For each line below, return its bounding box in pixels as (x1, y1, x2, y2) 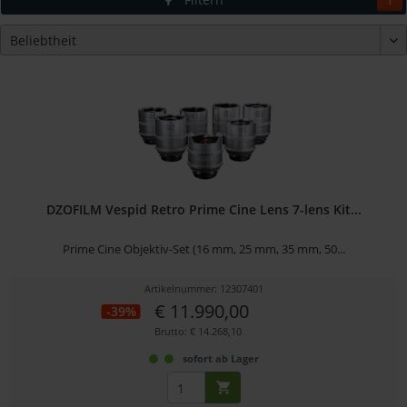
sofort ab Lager (182, 352, 259, 366)
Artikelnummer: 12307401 (144, 282, 263, 296)
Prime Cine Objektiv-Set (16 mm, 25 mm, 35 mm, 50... (62, 241, 345, 258)
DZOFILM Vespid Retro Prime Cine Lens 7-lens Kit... (45, 201, 362, 219)
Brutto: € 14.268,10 (154, 324, 242, 339)
